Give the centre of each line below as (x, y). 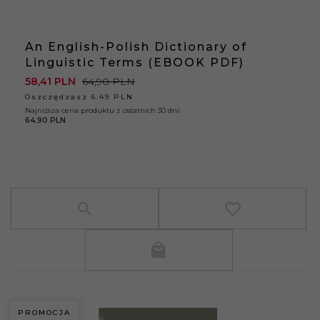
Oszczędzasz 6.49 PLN (79, 96)
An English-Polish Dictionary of (136, 46)
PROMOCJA (44, 312)
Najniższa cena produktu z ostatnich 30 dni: (103, 110)
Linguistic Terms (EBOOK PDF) (135, 62)
